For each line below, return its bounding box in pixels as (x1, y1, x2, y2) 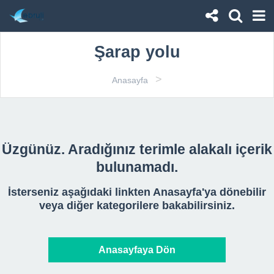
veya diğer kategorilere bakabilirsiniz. (39, 199, 235, 212)
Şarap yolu (94, 43, 180, 61)
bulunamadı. (96, 159, 178, 175)
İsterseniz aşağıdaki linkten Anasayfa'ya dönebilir (8, 186, 266, 198)
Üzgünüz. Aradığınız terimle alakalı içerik (2, 141, 272, 157)
